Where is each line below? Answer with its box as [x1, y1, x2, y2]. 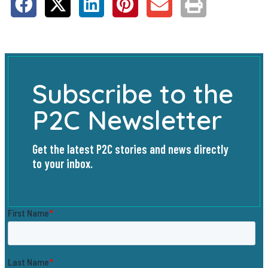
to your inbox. [32, 156, 93, 170]
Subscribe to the [32, 77, 233, 110]
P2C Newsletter [32, 103, 222, 136]
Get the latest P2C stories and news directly [32, 141, 229, 156]
